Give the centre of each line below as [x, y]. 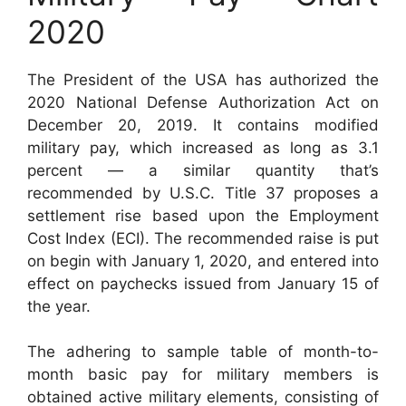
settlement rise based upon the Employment [203, 215]
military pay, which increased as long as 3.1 [203, 147]
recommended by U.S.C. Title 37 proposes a [203, 193]
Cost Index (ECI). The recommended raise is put [203, 238]
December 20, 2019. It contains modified [203, 125]
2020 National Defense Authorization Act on [203, 102]
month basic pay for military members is [203, 375]
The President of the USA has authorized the [203, 79]
